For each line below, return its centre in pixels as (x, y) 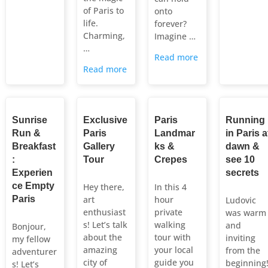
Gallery (99, 147)
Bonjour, (29, 227)
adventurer (34, 252)
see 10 (240, 160)
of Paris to (103, 11)
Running (245, 120)
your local (173, 250)
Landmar (174, 133)
